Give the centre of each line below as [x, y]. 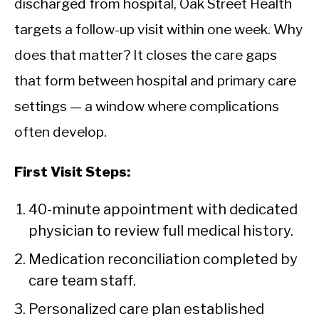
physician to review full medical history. [161, 231]
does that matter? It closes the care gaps [146, 55]
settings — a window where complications [147, 106]
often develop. [61, 132]
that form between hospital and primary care [155, 81]
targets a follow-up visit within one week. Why [158, 30]
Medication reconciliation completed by [163, 260]
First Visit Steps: [72, 172]
